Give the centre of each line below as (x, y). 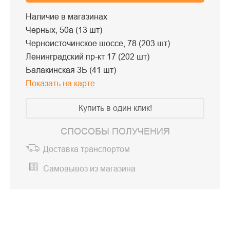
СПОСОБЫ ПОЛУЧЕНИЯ (115, 131)
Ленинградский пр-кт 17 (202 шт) (88, 56)
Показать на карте (60, 83)
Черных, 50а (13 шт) (64, 30)
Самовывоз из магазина (89, 169)
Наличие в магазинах (66, 16)
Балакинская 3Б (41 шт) (71, 70)
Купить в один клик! (115, 108)
